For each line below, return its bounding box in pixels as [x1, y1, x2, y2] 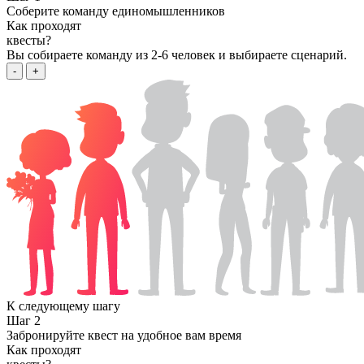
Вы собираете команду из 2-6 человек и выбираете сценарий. [6, 48, 347, 63]
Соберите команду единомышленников [6, 4, 225, 19]
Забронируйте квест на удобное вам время [6, 328, 241, 343]
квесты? [6, 33, 51, 48]
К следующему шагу [6, 299, 120, 314]
